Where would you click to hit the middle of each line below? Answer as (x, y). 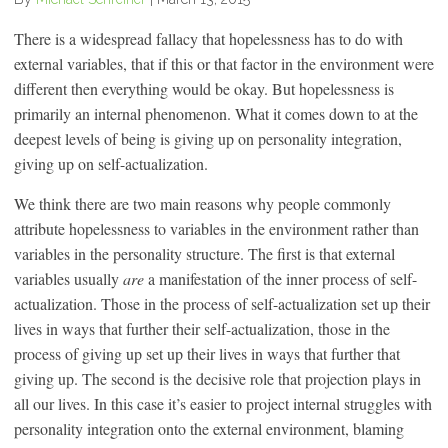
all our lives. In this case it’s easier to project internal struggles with (223, 403)
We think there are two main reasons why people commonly (202, 203)
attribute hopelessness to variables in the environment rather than (216, 228)
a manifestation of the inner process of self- (282, 278)
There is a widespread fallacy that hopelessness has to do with (208, 38)
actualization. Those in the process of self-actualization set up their (222, 303)
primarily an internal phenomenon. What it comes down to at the (216, 113)
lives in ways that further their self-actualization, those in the (202, 328)
